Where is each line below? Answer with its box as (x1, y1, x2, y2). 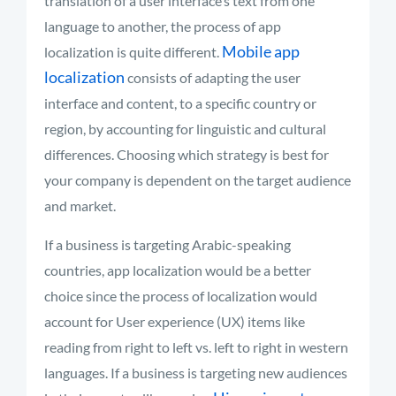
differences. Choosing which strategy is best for (44, 146, 329, 163)
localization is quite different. (44, 43, 222, 60)
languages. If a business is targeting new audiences (44, 364, 347, 381)
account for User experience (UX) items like (44, 313, 305, 330)
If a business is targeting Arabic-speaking (44, 236, 291, 253)
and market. (44, 197, 116, 214)
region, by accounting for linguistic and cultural (44, 120, 326, 137)
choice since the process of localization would (44, 287, 317, 304)
